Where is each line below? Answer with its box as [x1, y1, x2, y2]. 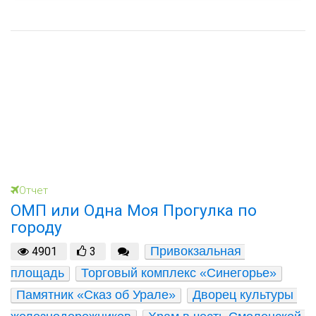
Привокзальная [150, 244, 241, 259]
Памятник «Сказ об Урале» [16, 288, 176, 303]
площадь [11, 266, 64, 281]
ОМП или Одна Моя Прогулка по [11, 200, 257, 219]
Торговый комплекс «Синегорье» [81, 266, 276, 281]
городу [11, 217, 62, 236]
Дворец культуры [193, 288, 293, 303]
